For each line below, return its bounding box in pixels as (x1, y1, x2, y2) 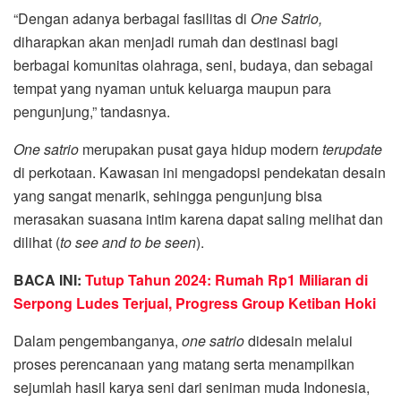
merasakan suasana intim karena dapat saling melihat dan (13, 209, 383, 230)
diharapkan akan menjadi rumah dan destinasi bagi (13, 31, 338, 53)
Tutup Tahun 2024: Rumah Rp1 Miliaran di (85, 269, 368, 291)
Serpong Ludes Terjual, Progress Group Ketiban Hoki (13, 293, 376, 314)
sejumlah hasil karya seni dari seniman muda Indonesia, (13, 377, 370, 398)
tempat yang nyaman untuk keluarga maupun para (13, 78, 331, 99)
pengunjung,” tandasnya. (13, 101, 174, 123)
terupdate (322, 139, 382, 160)
